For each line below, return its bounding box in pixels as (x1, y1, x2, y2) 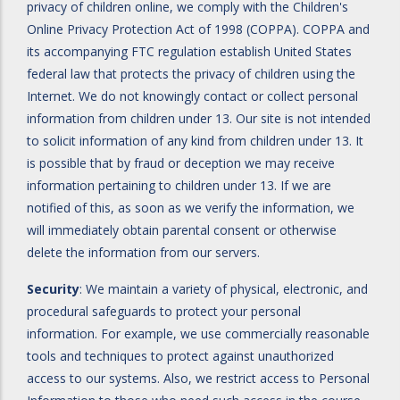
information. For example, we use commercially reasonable (27, 325, 370, 342)
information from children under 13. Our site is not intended (27, 110, 371, 127)
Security (27, 280, 79, 297)
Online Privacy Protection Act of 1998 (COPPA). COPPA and (27, 21, 370, 37)
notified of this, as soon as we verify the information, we (27, 199, 354, 216)
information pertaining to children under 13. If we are (27, 177, 331, 194)
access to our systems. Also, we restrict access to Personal (27, 370, 370, 387)
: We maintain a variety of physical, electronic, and (79, 280, 368, 297)
